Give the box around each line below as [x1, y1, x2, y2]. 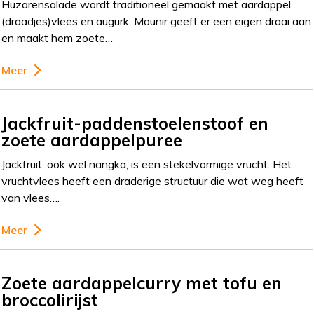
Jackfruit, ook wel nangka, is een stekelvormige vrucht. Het [1, 157, 292, 171]
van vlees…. [1, 191, 60, 205]
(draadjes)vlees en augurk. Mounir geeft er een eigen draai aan [1, 14, 312, 28]
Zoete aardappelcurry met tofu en [1, 273, 282, 294]
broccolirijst [1, 289, 99, 310]
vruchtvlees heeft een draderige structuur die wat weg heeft [1, 174, 304, 188]
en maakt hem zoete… [1, 31, 114, 45]
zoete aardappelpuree [1, 130, 183, 151]
